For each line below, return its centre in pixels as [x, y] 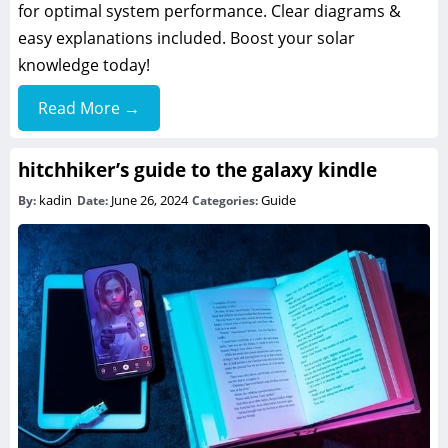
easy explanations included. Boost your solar [186, 38]
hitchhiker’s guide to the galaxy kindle [197, 170]
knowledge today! [84, 65]
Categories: [227, 201]
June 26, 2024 [150, 200]
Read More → [89, 108]
